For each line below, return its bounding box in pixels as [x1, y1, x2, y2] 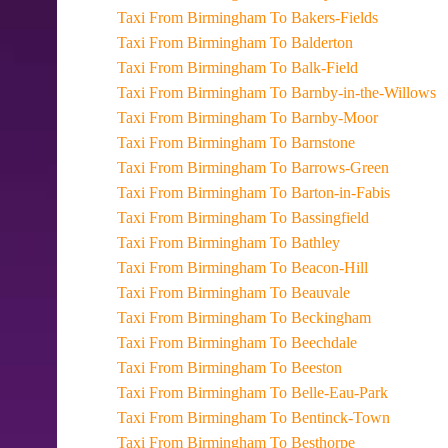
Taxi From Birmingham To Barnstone [187, 134, 355, 151]
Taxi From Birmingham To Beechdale [187, 334, 357, 351]
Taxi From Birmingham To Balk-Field [187, 59, 358, 76]
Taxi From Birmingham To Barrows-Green [187, 159, 389, 176]
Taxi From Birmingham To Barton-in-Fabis [187, 184, 390, 201]
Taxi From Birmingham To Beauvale [187, 284, 350, 301]
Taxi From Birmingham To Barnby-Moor [187, 109, 378, 126]
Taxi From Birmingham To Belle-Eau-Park [187, 384, 388, 401]
